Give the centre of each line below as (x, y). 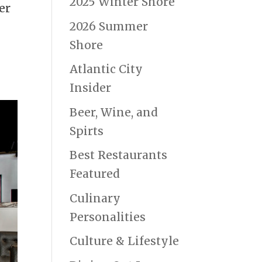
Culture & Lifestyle (125, 241)
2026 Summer (109, 26)
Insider (91, 88)
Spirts (87, 131)
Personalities (108, 217)
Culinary (95, 198)
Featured (95, 174)
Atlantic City (106, 69)
